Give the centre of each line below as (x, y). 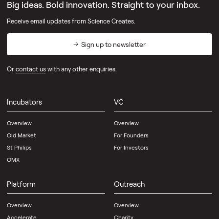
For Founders (131, 135)
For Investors (131, 147)
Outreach (129, 184)
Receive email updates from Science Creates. (71, 21)
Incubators (24, 102)
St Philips (19, 147)
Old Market (21, 135)
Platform (21, 184)
